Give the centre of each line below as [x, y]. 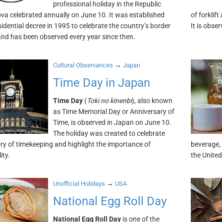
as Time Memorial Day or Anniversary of [113, 111]
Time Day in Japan [101, 83]
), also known [152, 101]
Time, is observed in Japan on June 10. [112, 122]
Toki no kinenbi [109, 101]
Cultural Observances [83, 65]
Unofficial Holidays [79, 184]
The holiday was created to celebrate [109, 133]
